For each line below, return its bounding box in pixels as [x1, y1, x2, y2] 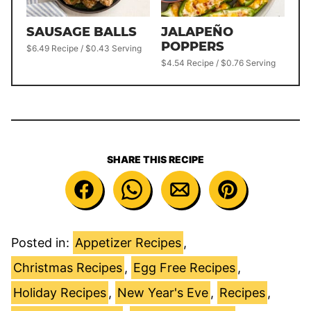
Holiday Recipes [13, 285, 106, 301]
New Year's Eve [117, 285, 208, 301]
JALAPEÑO [161, 24, 233, 40]
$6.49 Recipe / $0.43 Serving [26, 43, 142, 54]
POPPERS [161, 39, 224, 55]
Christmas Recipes [13, 260, 122, 276]
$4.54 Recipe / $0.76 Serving [161, 58, 276, 69]
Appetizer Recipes [75, 235, 181, 251]
